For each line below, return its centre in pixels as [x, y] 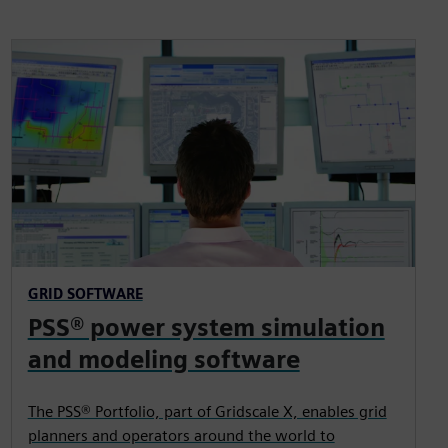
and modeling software [163, 359]
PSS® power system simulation [206, 327]
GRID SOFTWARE [85, 293]
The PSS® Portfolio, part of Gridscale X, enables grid [207, 411]
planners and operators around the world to [181, 435]
